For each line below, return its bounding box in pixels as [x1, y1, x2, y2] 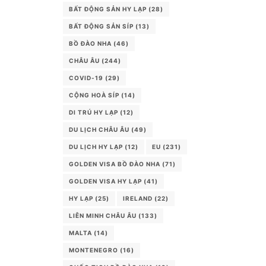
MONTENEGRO [69, 246, 118, 254]
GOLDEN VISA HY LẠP [69, 178, 142, 185]
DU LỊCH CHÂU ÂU [69, 126, 129, 133]
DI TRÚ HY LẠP [69, 109, 118, 116]
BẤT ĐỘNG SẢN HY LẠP [69, 5, 147, 12]
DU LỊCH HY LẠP [69, 143, 123, 150]
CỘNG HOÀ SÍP [69, 91, 119, 99]
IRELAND [123, 195, 153, 202]
